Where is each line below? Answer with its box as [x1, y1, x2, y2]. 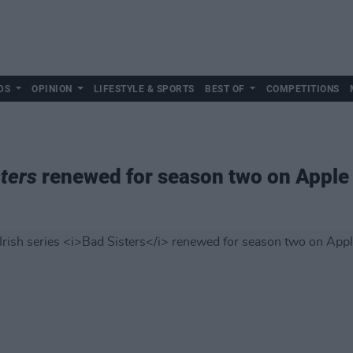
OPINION [32, 84, 72, 95]
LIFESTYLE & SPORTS [93, 84, 195, 95]
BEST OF [205, 84, 245, 95]
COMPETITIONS [266, 84, 340, 95]
